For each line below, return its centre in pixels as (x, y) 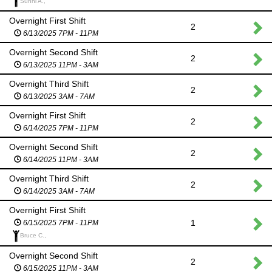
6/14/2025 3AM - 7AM (58, 192)
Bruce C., (33, 236)
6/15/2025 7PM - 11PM (60, 223)
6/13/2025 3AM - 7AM (58, 97)
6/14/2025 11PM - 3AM (60, 160)
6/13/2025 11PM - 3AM (60, 65)
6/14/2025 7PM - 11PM (60, 128)
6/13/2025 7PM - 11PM (60, 34)
